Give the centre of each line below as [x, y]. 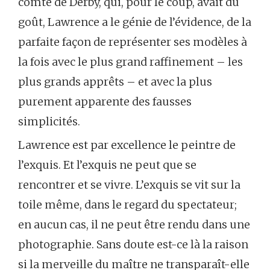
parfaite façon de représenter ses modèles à [133, 42]
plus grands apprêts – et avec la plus [115, 81]
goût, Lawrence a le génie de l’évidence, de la [135, 22]
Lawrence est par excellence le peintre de [127, 145]
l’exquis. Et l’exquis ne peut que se [107, 165]
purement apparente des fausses [105, 101]
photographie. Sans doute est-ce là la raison [133, 244]
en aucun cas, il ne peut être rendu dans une [134, 224]
